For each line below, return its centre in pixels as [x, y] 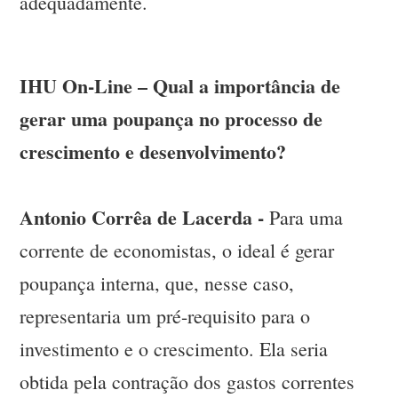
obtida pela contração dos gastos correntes [187, 382]
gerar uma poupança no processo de [171, 119]
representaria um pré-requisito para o [165, 316]
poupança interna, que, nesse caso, [157, 283]
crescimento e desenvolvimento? [153, 152]
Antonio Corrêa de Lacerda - [142, 218]
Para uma [304, 218]
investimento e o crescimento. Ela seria [174, 349]
